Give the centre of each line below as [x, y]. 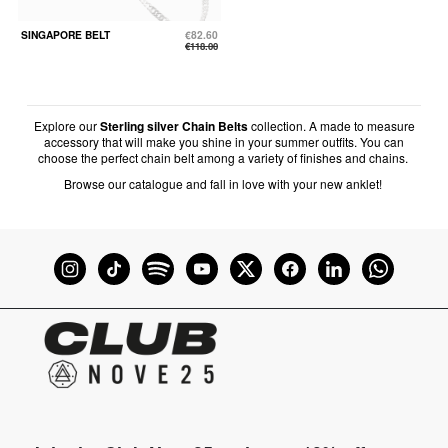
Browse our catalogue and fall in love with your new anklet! [224, 183]
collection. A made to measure [331, 126]
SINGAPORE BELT [65, 35]
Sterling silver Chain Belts [173, 126]
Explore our [66, 126]
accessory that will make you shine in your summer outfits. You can [224, 142]
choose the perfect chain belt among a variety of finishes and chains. [224, 158]
